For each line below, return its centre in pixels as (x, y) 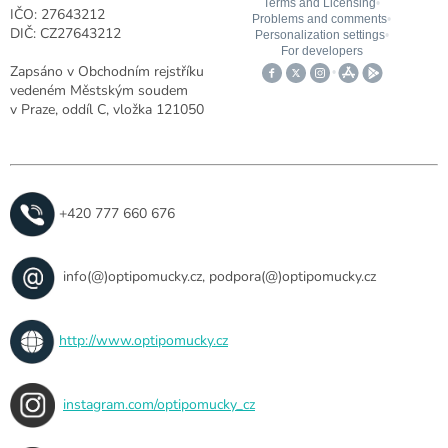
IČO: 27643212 (57, 14)
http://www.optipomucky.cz (143, 341)
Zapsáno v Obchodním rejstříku (107, 71)
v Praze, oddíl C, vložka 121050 (107, 109)
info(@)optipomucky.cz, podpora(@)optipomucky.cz (215, 277)
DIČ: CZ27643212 (65, 33)
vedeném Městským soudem (99, 90)
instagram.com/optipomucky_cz (159, 405)
